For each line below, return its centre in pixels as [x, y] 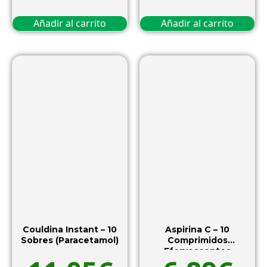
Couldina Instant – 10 [70, 229]
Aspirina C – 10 [197, 229]
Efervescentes [197, 251]
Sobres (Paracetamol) [70, 240]
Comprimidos [197, 240]
